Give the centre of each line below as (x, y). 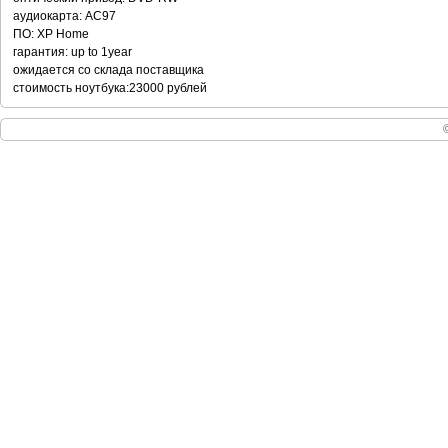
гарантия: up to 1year (72, 52)
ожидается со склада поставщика (108, 70)
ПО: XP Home (51, 34)
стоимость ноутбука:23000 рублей (110, 88)
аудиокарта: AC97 (64, 16)
